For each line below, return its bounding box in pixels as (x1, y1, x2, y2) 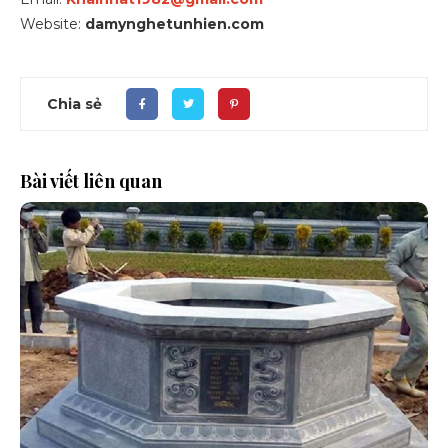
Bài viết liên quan (20, 169, 162, 194)
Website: (20, 15, 81, 34)
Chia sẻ (47, 94, 102, 113)
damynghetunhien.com (81, 15, 264, 34)
